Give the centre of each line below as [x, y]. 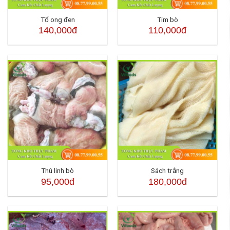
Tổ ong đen [57, 20]
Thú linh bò [58, 171]
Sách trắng [168, 171]
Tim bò [167, 20]
